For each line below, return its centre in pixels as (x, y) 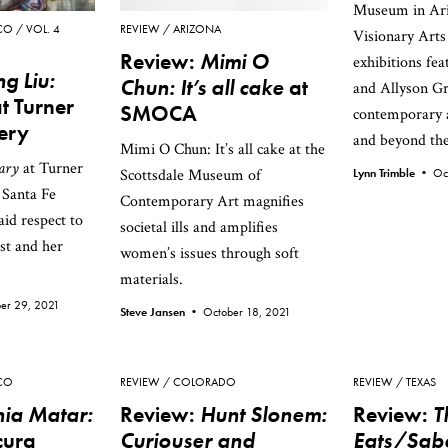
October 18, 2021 (247, 312)
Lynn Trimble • (393, 173)
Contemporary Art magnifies (212, 201)
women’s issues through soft (209, 253)
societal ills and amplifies (199, 227)
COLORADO (204, 382)
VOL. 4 (43, 29)
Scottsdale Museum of (190, 175)
